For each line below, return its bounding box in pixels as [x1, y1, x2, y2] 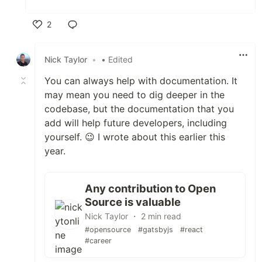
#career [85, 236, 112, 245]
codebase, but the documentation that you [44, 102, 234, 115]
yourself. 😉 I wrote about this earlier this [44, 130, 225, 143]
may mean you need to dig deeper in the [44, 88, 225, 101]
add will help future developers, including [44, 116, 227, 129]
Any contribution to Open [85, 181, 216, 195]
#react [180, 225, 203, 234]
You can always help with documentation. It [44, 74, 237, 87]
